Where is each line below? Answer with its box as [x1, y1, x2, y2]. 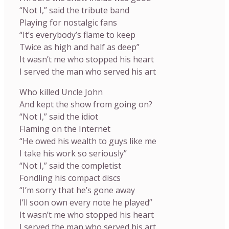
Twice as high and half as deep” [19, 41, 140, 53]
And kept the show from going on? [19, 99, 152, 110]
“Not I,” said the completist [19, 160, 121, 171]
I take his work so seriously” [19, 148, 127, 159]
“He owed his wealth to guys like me [19, 135, 156, 147]
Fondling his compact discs [19, 172, 121, 184]
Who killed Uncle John [19, 86, 103, 98]
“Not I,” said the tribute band [19, 5, 129, 16]
